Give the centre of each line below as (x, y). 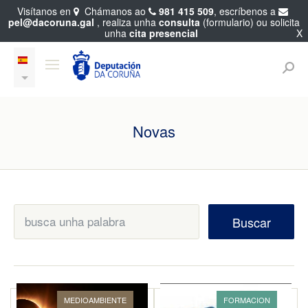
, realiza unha (126, 22)
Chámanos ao (115, 11)
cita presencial (163, 33)
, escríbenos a (246, 11)
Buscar (251, 222)
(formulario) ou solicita (250, 22)
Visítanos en (45, 11)
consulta (179, 22)
